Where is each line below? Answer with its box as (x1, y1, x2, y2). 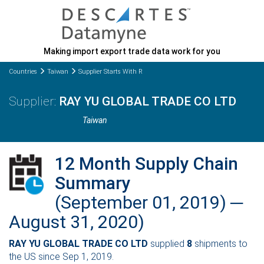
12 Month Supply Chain (55, 153, 238, 174)
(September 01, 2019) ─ (55, 192, 243, 213)
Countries (9, 68, 37, 75)
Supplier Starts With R (78, 68, 143, 75)
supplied (148, 237, 187, 249)
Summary (55, 172, 131, 193)
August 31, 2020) (9, 211, 144, 232)
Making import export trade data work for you (44, 47, 220, 56)
